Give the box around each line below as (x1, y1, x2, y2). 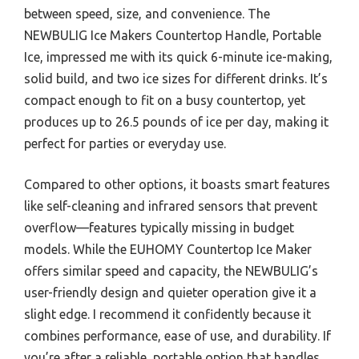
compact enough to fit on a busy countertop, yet (24, 93, 305, 108)
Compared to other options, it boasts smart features (24, 177, 330, 192)
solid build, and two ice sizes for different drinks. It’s (24, 71, 328, 87)
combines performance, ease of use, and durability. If (24, 329, 331, 344)
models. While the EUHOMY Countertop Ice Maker (24, 242, 312, 257)
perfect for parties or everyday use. (24, 136, 226, 151)
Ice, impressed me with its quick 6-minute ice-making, (24, 50, 333, 65)
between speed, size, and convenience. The (24, 6, 270, 22)
